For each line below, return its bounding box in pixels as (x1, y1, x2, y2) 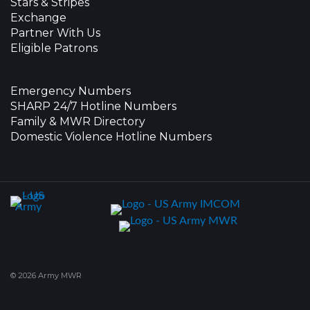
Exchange (10, 11, 66, 24)
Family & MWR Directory (10, 115, 145, 128)
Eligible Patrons (10, 42, 98, 55)
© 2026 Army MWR (10, 271, 82, 280)
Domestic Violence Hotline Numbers (10, 130, 212, 143)
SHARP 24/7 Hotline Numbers (10, 100, 176, 113)
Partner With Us (10, 26, 100, 39)
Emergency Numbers (10, 84, 131, 98)
